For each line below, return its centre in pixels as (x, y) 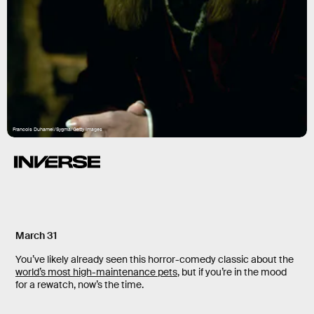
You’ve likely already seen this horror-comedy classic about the (155, 260)
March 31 (36, 236)
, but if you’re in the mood (232, 272)
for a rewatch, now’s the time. (80, 285)
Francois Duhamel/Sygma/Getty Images (57, 130)
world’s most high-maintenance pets (96, 272)
